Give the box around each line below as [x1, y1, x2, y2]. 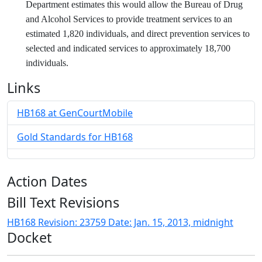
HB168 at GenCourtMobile [17, 106, 133, 119]
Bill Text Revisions [7, 193, 119, 212]
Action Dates [7, 172, 87, 191]
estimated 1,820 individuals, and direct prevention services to [26, 29, 250, 39]
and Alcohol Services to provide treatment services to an [26, 14, 232, 24]
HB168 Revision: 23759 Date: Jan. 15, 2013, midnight [7, 216, 233, 229]
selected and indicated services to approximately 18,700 [26, 43, 230, 53]
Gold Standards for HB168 [17, 130, 133, 143]
